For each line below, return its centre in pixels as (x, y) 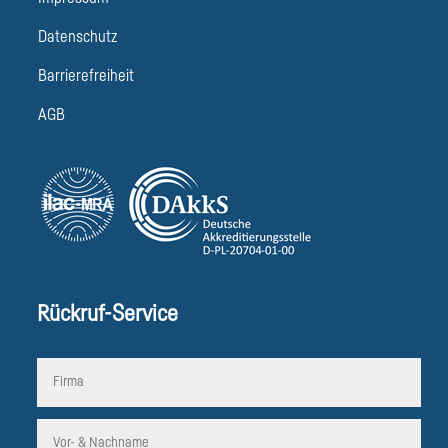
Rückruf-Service (107, 314)
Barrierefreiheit (85, 76)
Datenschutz (77, 37)
